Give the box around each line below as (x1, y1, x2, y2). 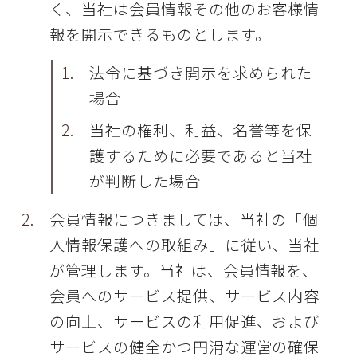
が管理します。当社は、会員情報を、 (49, 259, 319, 282)
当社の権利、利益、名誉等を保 (89, 119, 312, 142)
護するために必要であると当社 (89, 144, 312, 167)
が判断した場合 (89, 170, 202, 193)
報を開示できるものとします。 (49, 23, 271, 46)
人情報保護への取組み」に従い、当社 (49, 233, 320, 257)
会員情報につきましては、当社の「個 (49, 208, 320, 231)
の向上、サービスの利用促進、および (49, 310, 320, 333)
